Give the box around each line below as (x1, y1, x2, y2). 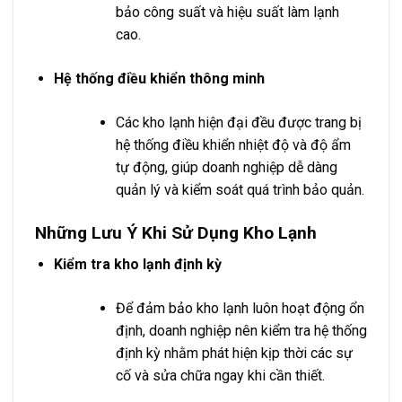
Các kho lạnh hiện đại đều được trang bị (115, 114, 362, 132)
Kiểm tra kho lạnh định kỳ (53, 255, 222, 273)
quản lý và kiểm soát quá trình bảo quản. (115, 181, 364, 199)
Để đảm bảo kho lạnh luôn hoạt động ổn (115, 299, 364, 317)
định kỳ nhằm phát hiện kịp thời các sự (115, 344, 353, 362)
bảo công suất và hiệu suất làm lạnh (115, 4, 339, 22)
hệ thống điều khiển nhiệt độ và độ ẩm (115, 136, 351, 154)
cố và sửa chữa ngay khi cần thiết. (115, 366, 325, 384)
